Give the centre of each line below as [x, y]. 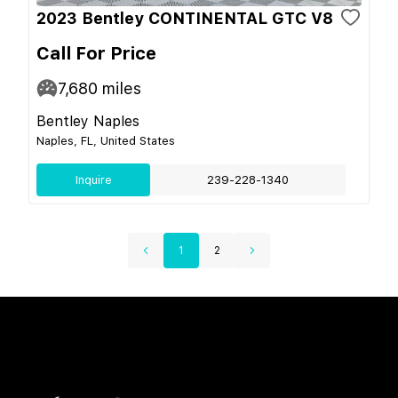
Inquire [93, 179]
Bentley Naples [88, 121]
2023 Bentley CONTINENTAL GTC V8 [185, 18]
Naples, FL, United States [106, 140]
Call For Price [96, 53]
